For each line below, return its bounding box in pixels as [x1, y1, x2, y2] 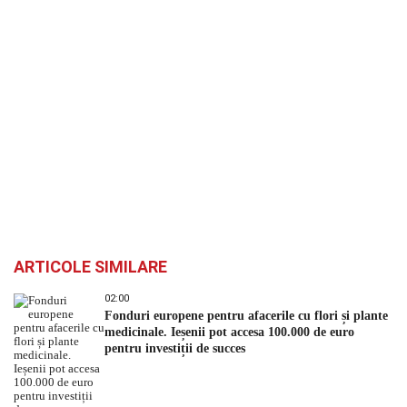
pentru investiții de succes [104, 341, 245, 355]
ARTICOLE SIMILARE [14, 256, 167, 276]
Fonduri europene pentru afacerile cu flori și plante [104, 308, 388, 323]
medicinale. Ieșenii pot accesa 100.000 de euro [104, 324, 354, 339]
